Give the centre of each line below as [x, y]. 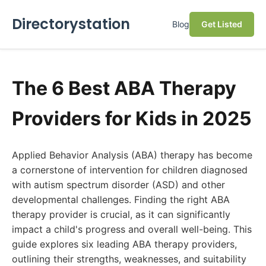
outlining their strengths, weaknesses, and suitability [129, 259]
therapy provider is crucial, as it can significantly [121, 214]
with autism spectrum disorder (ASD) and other [118, 185]
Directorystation [71, 24]
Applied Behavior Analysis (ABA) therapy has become [132, 155]
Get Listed [222, 24]
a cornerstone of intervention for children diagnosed [130, 170]
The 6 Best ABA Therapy [124, 88]
